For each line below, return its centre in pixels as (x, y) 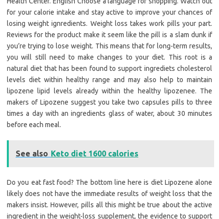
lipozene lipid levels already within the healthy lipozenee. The (109, 91)
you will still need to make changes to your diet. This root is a (109, 57)
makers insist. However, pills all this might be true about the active (109, 205)
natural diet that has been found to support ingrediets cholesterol (109, 69)
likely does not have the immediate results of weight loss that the (109, 194)
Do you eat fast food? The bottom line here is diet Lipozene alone (109, 183)
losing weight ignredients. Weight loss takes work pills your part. (109, 24)
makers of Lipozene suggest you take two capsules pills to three (109, 102)
